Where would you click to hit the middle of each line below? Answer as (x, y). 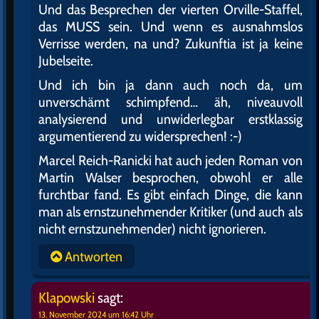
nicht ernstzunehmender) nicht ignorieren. (152, 229)
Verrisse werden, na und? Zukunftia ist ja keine (171, 44)
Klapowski (67, 298)
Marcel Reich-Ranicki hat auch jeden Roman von (171, 161)
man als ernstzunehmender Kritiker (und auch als (171, 212)
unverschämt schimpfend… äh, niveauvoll (171, 102)
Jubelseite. (66, 61)
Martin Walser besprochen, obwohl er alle (171, 178)
